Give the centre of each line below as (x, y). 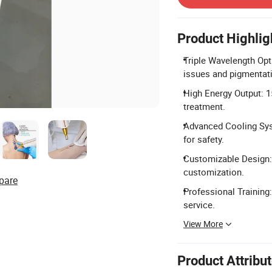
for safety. (204, 139)
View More (203, 224)
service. (199, 205)
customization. (214, 172)
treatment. (204, 106)
